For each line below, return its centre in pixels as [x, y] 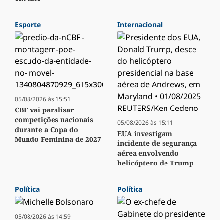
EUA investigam [145, 134]
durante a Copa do [46, 130]
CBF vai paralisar [44, 110]
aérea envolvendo [148, 153]
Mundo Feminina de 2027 [58, 139]
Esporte [28, 25]
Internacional [140, 25]
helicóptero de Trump [155, 163]
